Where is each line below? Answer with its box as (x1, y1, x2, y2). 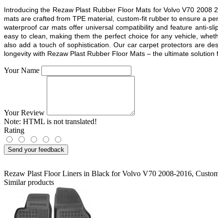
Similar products (4, 178, 54, 186)
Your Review (4, 108, 45, 117)
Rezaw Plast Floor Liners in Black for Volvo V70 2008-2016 (4, 169, 192, 178)
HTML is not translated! (21, 117, 97, 126)
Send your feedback (8, 145, 64, 153)
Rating (4, 126, 24, 134)
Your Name (4, 66, 39, 74)
